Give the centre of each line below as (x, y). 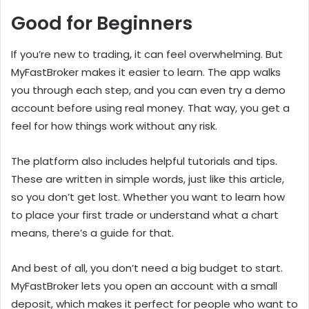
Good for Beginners (102, 23)
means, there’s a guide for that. (92, 232)
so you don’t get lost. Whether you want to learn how (148, 197)
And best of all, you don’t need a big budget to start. (147, 268)
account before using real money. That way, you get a (150, 108)
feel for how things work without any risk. (114, 126)
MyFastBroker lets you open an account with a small (144, 286)
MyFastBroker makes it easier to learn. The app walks (146, 72)
